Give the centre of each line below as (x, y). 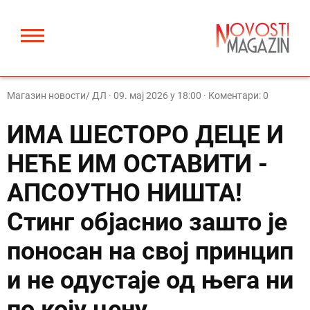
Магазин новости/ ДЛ (58, 95)
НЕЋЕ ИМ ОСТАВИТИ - (137, 164)
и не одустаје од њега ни (150, 280)
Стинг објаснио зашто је (147, 222)
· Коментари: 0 (235, 95)
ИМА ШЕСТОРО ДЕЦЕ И (145, 135)
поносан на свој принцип (150, 251)
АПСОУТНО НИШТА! (125, 193)
